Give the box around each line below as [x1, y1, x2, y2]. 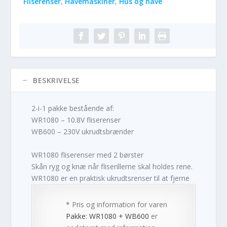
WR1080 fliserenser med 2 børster [31, 149, 144, 160]
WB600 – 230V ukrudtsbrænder [31, 127, 134, 137]
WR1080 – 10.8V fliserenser [31, 115, 121, 125]
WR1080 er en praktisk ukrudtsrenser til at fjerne [31, 173, 190, 183]
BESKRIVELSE [33, 75, 80, 86]
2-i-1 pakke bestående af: [31, 103, 115, 113]
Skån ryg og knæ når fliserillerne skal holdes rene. [31, 161, 193, 171]
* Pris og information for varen [66, 199, 168, 209]
